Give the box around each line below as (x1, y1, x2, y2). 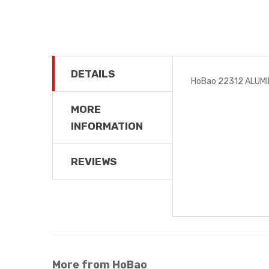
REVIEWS (71, 155, 117, 168)
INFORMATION (71, 119, 143, 132)
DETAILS (71, 67, 115, 80)
